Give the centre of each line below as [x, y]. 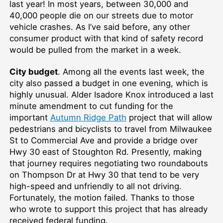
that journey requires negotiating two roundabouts [109, 164]
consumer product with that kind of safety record [106, 39]
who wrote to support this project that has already [108, 209]
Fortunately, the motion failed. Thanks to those [102, 198]
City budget [33, 72]
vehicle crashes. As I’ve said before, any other [100, 27]
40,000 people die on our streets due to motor [101, 16]
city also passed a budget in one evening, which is [109, 83]
